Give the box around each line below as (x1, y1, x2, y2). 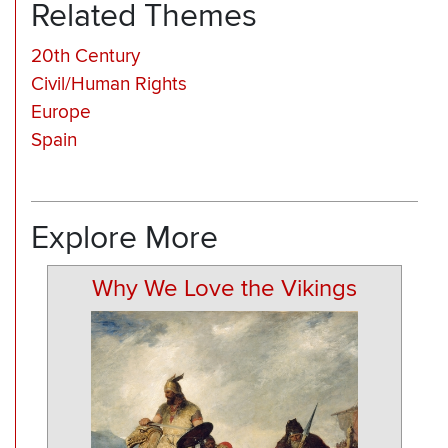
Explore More (31, 219, 218, 258)
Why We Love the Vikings (92, 274, 357, 304)
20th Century (31, 44, 140, 68)
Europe (31, 100, 91, 124)
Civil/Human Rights (31, 72, 187, 96)
